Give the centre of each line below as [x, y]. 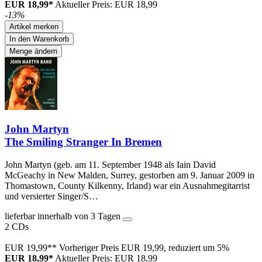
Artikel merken [34, 26]
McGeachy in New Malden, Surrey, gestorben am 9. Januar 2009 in [130, 175]
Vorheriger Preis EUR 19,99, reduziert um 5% [144, 248]
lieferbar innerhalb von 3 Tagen [64, 216]
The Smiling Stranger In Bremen [83, 142]
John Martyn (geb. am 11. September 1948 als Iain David [110, 165]
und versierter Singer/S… [51, 196]
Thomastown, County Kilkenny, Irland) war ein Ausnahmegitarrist [127, 186]
